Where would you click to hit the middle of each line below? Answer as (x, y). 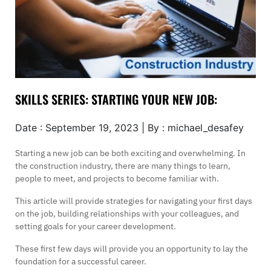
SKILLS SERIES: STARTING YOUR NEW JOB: (116, 99)
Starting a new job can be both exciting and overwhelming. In (130, 153)
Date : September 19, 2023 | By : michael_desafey (129, 127)
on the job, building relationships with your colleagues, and (127, 213)
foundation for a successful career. (81, 261)
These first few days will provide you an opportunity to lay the (132, 248)
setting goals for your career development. (96, 226)
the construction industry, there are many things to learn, (123, 165)
